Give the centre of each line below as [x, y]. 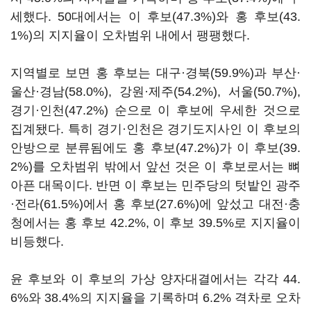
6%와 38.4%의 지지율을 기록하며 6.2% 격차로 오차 [155, 298]
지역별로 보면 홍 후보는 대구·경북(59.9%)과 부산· [155, 73]
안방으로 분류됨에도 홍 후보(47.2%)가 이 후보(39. [155, 148]
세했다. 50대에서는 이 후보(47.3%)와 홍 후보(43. [155, 17]
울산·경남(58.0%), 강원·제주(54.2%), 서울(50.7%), [155, 92]
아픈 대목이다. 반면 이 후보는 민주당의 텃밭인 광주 [155, 185]
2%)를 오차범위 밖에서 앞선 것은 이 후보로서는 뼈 [155, 167]
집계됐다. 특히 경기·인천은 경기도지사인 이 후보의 [155, 129]
